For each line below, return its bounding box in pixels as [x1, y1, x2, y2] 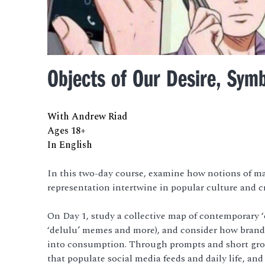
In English [47, 137, 92, 152]
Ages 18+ [47, 123, 86, 138]
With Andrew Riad [47, 109, 127, 124]
